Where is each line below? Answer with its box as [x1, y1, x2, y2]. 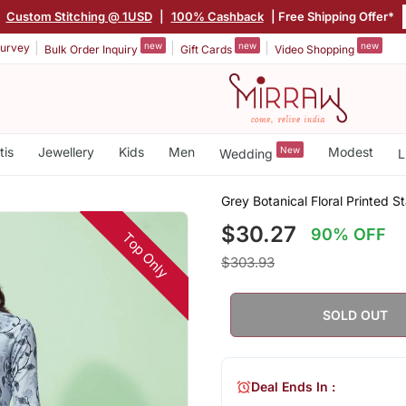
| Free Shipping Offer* [267, 8, 394, 24]
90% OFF [311, 224, 387, 244]
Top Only [119, 228, 172, 282]
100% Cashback [170, 8, 264, 24]
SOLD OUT [323, 306, 389, 323]
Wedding [218, 145, 276, 161]
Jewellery [37, 144, 94, 159]
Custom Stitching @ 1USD [5, 8, 152, 24]
